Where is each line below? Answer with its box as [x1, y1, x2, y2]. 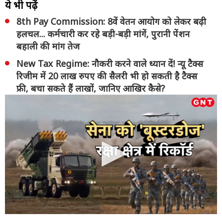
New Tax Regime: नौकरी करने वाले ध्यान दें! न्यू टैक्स [16, 57, 203, 69]
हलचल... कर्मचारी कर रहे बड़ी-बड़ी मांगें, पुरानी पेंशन [16, 27, 190, 40]
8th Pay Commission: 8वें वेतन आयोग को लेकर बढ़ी [16, 15, 206, 27]
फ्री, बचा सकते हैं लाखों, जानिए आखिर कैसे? [16, 82, 165, 94]
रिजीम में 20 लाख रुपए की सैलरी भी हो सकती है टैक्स [16, 69, 197, 82]
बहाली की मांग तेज [16, 40, 80, 52]
